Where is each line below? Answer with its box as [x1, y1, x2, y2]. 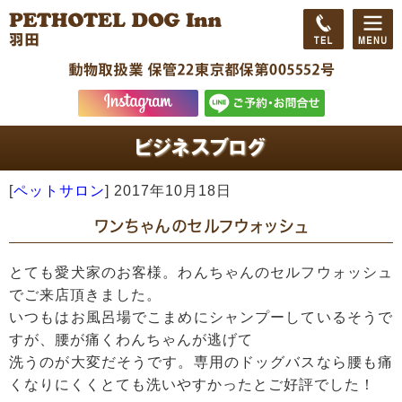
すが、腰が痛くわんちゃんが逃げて [9, 332, 253, 347]
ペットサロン [13, 183, 105, 198]
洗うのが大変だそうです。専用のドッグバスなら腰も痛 [9, 354, 393, 370]
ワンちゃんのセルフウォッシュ [93, 218, 309, 234]
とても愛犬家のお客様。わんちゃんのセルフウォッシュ [9, 265, 393, 280]
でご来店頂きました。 [9, 287, 162, 302]
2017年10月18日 [114, 183, 232, 198]
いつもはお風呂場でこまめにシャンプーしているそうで [9, 310, 393, 325]
